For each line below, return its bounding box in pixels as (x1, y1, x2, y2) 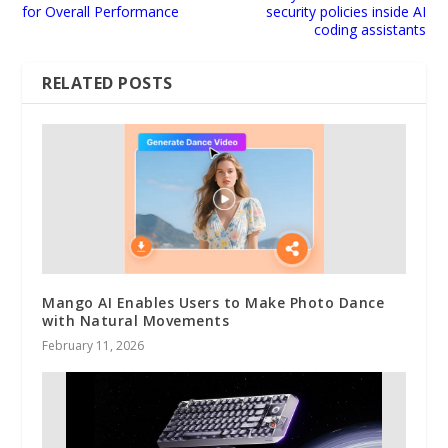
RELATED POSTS (42, 71, 173, 94)
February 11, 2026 (42, 336, 145, 354)
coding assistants (313, 19, 426, 39)
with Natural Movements (42, 310, 230, 330)
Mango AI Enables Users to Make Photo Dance (42, 292, 385, 312)
